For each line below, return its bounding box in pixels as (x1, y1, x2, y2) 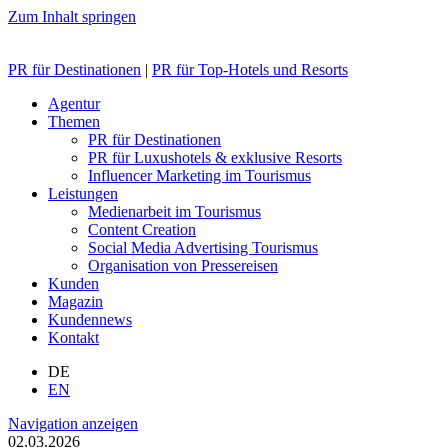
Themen (48, 113, 100, 130)
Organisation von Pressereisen (88, 257, 278, 274)
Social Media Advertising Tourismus (88, 239, 318, 256)
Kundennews (48, 311, 132, 328)
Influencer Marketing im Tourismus (88, 167, 311, 184)
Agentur (48, 95, 100, 112)
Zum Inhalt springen (8, 8, 136, 25)
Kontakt (48, 329, 99, 346)
